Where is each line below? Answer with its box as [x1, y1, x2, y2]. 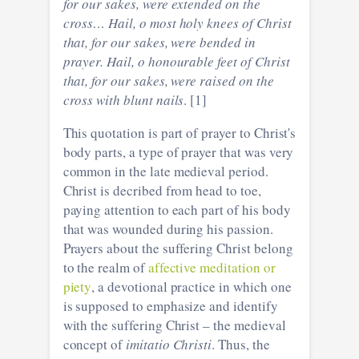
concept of [63, 334, 126, 353]
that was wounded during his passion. [63, 219, 273, 238]
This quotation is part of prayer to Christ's [63, 123, 296, 142]
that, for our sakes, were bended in [63, 32, 256, 51]
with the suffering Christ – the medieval [63, 315, 286, 334]
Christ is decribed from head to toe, [63, 180, 261, 200]
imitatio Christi [126, 334, 212, 353]
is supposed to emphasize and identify [63, 296, 278, 315]
